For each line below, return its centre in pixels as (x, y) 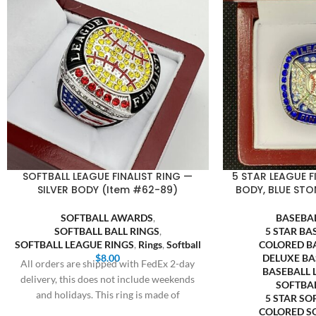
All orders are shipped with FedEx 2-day (108, 263)
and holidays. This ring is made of (108, 294)
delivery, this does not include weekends (108, 279)
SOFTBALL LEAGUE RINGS (74, 244)
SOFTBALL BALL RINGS (107, 231)
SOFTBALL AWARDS (107, 217)
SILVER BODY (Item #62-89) (108, 189)
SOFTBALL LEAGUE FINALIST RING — (108, 176)
